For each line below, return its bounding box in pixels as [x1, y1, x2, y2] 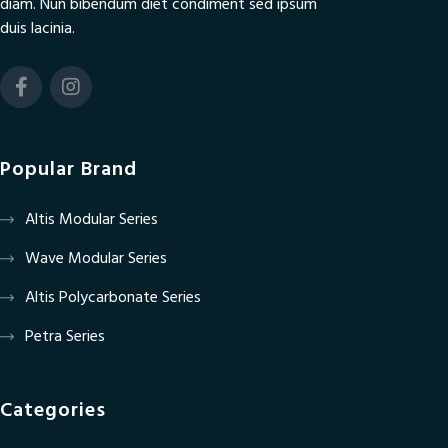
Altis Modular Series [25, 206, 158, 233]
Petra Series [25, 323, 105, 350]
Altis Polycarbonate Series [25, 284, 201, 311]
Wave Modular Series [25, 245, 167, 272]
